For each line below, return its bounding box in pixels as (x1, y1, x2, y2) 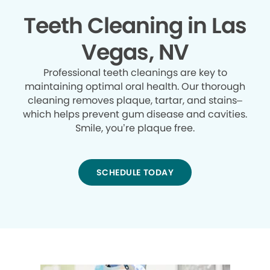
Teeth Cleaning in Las (23, 10, 247, 42)
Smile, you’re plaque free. (75, 121, 195, 136)
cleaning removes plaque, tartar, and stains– (28, 93, 242, 108)
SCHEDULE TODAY (96, 166, 174, 179)
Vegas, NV (81, 37, 189, 68)
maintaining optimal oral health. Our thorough (25, 80, 245, 94)
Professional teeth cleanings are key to (43, 66, 227, 80)
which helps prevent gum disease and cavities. (23, 107, 247, 122)
